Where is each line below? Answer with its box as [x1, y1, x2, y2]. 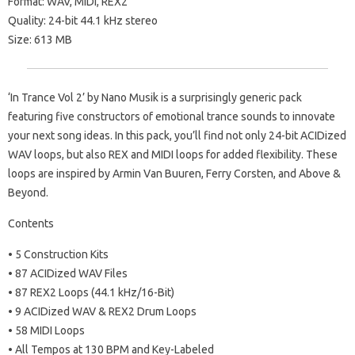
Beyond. [8, 186, 48, 200]
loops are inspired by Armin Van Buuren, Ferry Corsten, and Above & [8, 167, 341, 181]
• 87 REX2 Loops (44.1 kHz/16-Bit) [8, 286, 174, 300]
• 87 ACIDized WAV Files [8, 267, 128, 281]
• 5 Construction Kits [8, 248, 109, 261]
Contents [8, 217, 54, 231]
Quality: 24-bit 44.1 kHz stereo [8, 14, 158, 28]
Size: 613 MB [8, 33, 72, 47]
